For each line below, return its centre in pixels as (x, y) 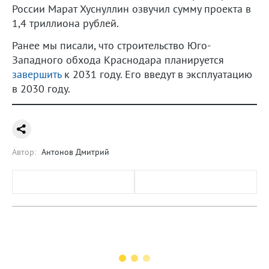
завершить (37, 74)
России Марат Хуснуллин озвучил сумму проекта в (131, 8)
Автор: (24, 152)
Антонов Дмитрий (75, 152)
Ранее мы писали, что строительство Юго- (111, 45)
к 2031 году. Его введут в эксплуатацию (157, 74)
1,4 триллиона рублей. (65, 23)
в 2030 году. (41, 88)
